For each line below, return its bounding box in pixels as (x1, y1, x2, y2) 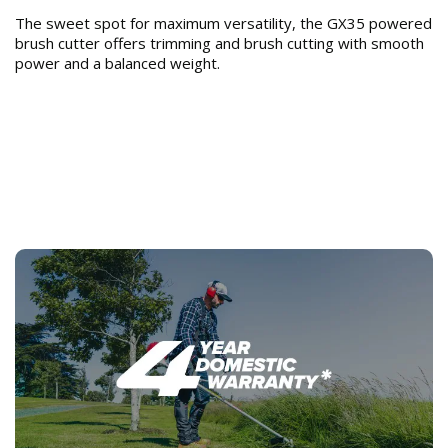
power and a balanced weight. (15, 53, 220, 74)
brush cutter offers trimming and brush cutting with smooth (15, 33, 424, 54)
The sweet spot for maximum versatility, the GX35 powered (15, 13, 432, 34)
